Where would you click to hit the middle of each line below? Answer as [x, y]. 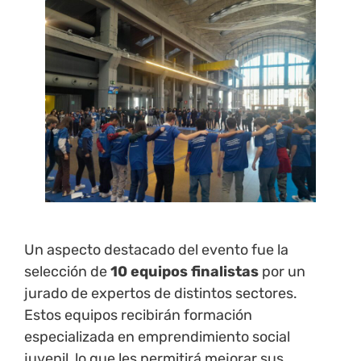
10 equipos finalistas [185, 272]
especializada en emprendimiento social [157, 337]
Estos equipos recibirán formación [138, 315]
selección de [67, 272]
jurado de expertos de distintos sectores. [161, 294]
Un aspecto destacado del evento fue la [156, 250]
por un [282, 272]
